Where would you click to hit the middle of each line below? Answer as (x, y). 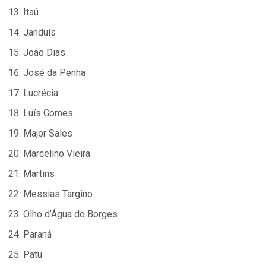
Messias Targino (58, 194)
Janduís (39, 33)
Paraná (37, 235)
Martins (39, 174)
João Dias (44, 53)
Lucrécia (41, 93)
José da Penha (54, 73)
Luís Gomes (48, 113)
